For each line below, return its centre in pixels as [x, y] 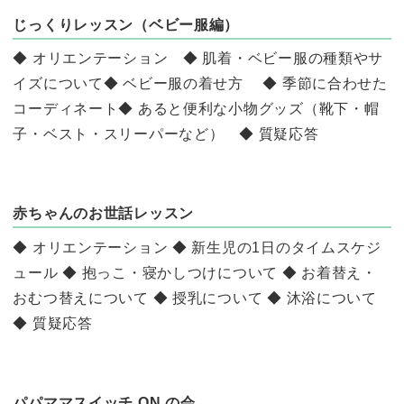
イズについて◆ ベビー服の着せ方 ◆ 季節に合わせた [200, 84]
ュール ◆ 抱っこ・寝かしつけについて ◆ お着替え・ [195, 273]
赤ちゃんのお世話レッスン [104, 214]
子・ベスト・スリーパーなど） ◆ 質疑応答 [166, 134]
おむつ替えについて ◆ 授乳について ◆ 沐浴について [195, 298]
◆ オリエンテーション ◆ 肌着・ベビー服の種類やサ [198, 59]
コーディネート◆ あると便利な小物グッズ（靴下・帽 [196, 109]
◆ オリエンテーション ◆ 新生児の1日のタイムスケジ [197, 248]
